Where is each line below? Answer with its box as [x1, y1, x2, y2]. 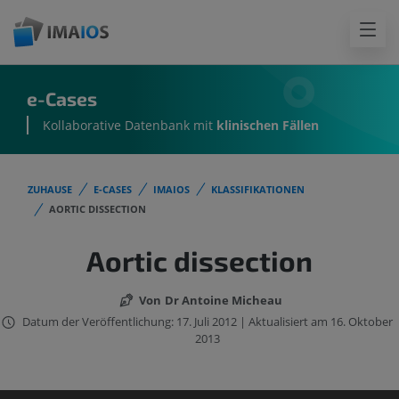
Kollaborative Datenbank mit [43, 117, 216, 134]
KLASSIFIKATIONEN [211, 183, 305, 196]
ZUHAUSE [28, 183, 72, 196]
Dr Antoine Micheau [164, 291, 282, 308]
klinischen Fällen [216, 117, 319, 134]
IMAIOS [153, 183, 190, 196]
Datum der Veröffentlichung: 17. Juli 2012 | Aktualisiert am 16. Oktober [22, 313, 394, 330]
